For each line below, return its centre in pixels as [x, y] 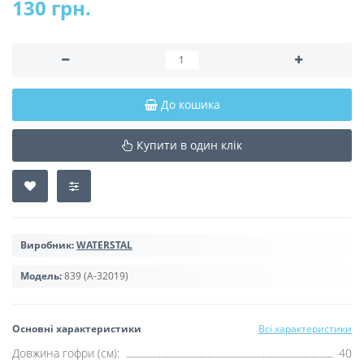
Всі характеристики [305, 328]
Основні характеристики [77, 328]
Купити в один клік [189, 145]
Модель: [41, 275]
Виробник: [47, 245]
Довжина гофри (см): [66, 353]
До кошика [190, 104]
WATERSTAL [104, 245]
